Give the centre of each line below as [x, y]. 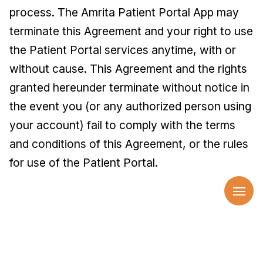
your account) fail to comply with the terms [122, 125]
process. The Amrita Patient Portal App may [124, 12]
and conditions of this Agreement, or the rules [129, 144]
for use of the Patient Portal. [84, 163]
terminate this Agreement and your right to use [131, 31]
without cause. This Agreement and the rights [128, 69]
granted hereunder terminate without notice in [129, 87]
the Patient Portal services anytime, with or [123, 50]
